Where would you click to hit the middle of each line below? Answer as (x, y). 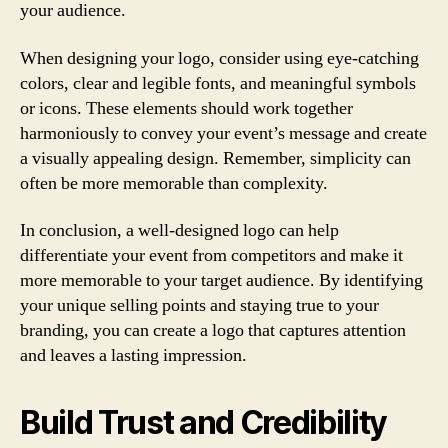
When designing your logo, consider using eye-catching (219, 58)
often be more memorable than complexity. (174, 183)
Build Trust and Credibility (204, 422)
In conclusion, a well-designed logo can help (179, 230)
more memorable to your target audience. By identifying (221, 280)
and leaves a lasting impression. (133, 355)
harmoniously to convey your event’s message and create (223, 133)
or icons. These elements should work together (186, 108)
